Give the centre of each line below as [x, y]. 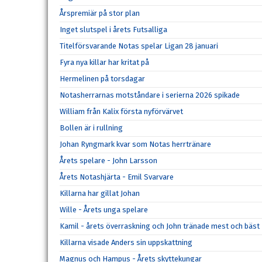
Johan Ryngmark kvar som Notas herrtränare [135, 144]
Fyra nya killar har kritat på [104, 62]
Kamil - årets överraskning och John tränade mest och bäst [160, 226]
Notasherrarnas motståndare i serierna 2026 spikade [150, 95]
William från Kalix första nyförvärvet [121, 111]
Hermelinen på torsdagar [102, 79]
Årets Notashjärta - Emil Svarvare [117, 177]
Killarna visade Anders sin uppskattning [126, 242]
